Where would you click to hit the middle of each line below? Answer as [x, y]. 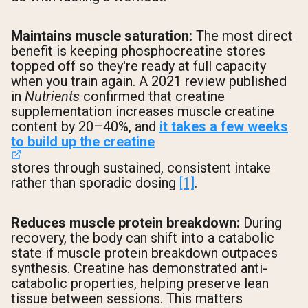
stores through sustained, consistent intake [141, 168]
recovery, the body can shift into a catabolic [143, 238]
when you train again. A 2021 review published [149, 81]
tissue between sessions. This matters [127, 298]
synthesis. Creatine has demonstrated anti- [139, 268]
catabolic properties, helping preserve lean [140, 283]
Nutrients [52, 97]
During [261, 222]
